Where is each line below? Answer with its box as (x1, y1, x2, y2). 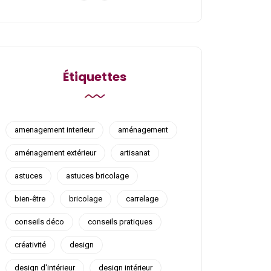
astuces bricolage (66, 171, 129, 180)
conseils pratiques (88, 217, 152, 226)
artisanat (120, 148, 150, 157)
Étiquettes (62, 68, 126, 85)
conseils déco (15, 217, 64, 226)
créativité (15, 240, 46, 249)
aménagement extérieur (15, 148, 96, 157)
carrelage (126, 194, 158, 203)
